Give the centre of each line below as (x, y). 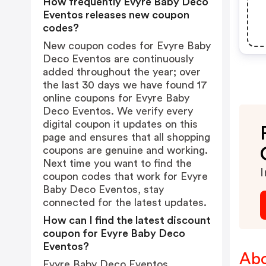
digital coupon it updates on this (120, 124)
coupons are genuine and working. (125, 150)
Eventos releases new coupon (116, 15)
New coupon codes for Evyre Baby (127, 46)
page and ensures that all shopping (126, 137)
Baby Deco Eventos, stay (103, 189)
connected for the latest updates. (125, 202)
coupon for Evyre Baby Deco (114, 233)
